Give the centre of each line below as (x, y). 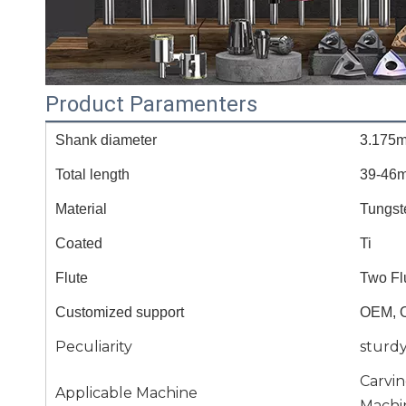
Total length (92, 174)
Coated (79, 243)
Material (81, 209)
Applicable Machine (126, 393)
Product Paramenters (151, 104)
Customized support (120, 312)
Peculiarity (94, 347)
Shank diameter (106, 140)
